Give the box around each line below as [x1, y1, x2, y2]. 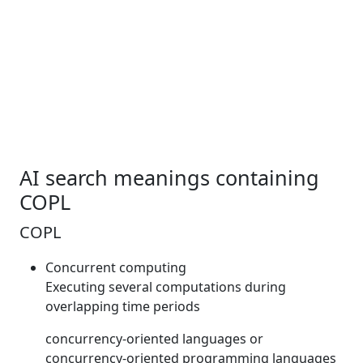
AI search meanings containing [19, 164, 319, 191]
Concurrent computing [45, 258, 186, 276]
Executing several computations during [45, 278, 286, 296]
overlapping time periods [45, 297, 200, 315]
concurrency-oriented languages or [45, 330, 263, 348]
